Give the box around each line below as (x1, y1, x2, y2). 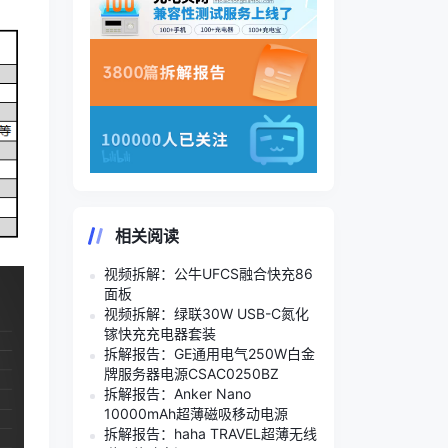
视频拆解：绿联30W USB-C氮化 (104, 304, 309, 322)
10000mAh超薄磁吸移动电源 (104, 404, 288, 422)
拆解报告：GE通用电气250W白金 (104, 344, 315, 362)
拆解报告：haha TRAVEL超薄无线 (104, 424, 317, 442)
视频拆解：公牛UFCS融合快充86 (104, 264, 313, 282)
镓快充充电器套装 (104, 324, 216, 342)
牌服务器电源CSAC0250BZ (104, 364, 279, 382)
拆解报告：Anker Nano (104, 384, 251, 402)
